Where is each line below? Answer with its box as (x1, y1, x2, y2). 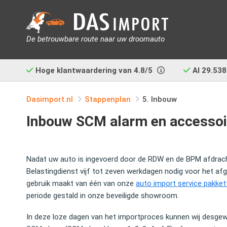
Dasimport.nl (26, 95, 73, 104)
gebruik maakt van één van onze (26, 179, 136, 188)
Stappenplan (85, 95, 131, 104)
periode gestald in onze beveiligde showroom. (26, 191, 179, 200)
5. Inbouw (142, 95, 177, 104)
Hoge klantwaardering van (35, 66, 134, 75)
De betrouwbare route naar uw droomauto (26, 34, 165, 44)
